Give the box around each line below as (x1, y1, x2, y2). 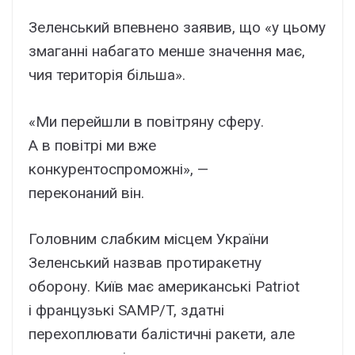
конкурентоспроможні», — (29, 159, 208, 178)
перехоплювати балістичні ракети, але (29, 325, 295, 344)
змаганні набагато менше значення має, (29, 42, 305, 61)
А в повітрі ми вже (29, 136, 156, 155)
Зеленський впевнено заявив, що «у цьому (29, 18, 326, 37)
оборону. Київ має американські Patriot (29, 277, 300, 296)
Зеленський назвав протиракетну (29, 254, 261, 273)
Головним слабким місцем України (29, 230, 269, 249)
